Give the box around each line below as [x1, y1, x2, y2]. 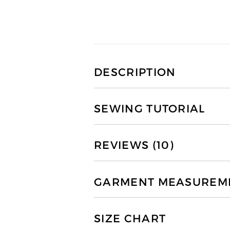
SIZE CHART [94, 212, 166, 225]
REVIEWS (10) [94, 139, 174, 152]
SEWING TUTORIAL [94, 102, 205, 116]
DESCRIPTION [94, 66, 176, 80]
